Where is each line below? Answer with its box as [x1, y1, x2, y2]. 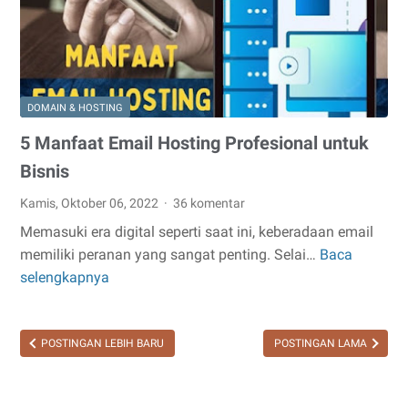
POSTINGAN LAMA [274, 336, 370, 350]
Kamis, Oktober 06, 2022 [20, 195, 161, 210]
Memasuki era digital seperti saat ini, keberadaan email [20, 222, 373, 240]
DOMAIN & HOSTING [27, 101, 123, 114]
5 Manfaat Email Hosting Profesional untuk [20, 131, 369, 154]
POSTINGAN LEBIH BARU [38, 336, 164, 350]
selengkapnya [20, 268, 109, 286]
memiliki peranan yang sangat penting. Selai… [20, 245, 320, 263]
